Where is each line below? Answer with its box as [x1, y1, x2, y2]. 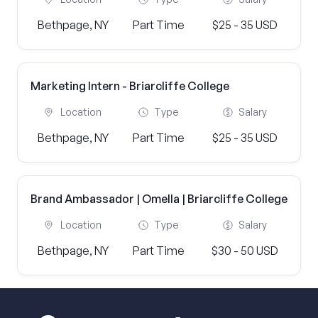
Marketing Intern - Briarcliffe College [31, 79, 229, 93]
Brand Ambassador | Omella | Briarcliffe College [31, 192, 287, 206]
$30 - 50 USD [211, 243, 278, 258]
